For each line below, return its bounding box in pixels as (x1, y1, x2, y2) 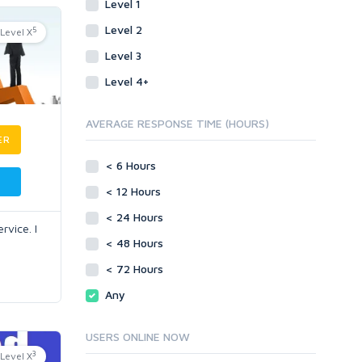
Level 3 (105, 48, 145, 62)
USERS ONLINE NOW (86, 330, 190, 343)
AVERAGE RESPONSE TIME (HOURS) (86, 116, 269, 130)
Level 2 (105, 23, 145, 36)
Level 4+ (105, 74, 152, 88)
